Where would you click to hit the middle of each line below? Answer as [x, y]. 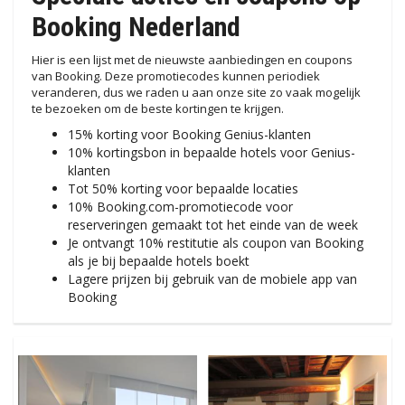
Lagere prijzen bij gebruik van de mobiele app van [212, 279]
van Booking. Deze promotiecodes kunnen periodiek [176, 76]
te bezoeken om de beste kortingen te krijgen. [158, 109]
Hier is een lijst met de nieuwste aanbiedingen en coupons [192, 60]
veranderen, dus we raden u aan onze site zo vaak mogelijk [196, 93]
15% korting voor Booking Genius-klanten [189, 135]
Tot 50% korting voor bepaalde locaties [183, 189]
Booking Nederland [136, 27]
